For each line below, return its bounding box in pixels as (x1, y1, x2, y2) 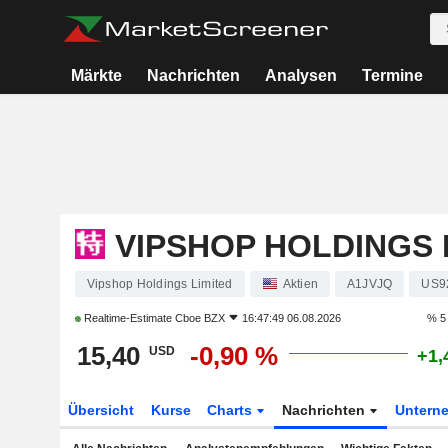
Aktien (282, 277, 318, 291)
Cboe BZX (174, 312, 225, 324)
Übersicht (67, 402, 134, 418)
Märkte (71, 67, 123, 84)
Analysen (264, 67, 337, 84)
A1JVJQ (347, 277, 393, 291)
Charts (207, 402, 257, 418)
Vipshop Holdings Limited (86, 277, 233, 291)
